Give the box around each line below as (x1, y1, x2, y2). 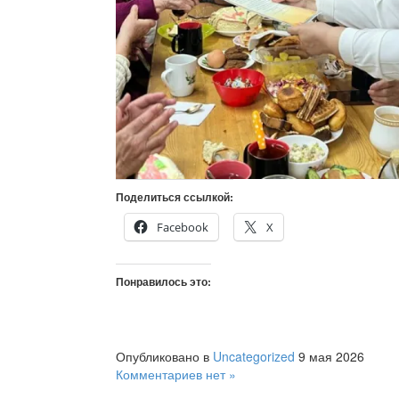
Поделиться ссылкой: (116, 189, 233, 206)
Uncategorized (213, 347, 295, 366)
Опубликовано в (116, 347, 213, 366)
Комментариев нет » (116, 365, 236, 384)
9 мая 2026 (298, 347, 364, 366)
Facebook (157, 219, 208, 236)
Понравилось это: (116, 273, 211, 290)
